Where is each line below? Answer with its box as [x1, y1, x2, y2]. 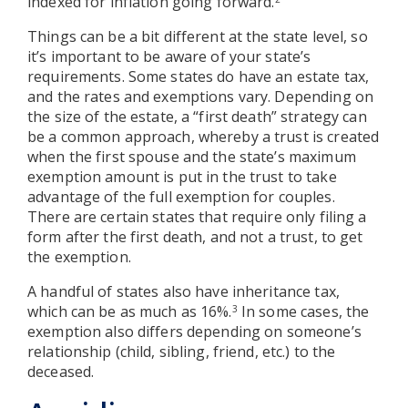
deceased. [27, 361, 95, 382]
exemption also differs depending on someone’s [27, 321, 362, 342]
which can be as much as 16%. [27, 301, 232, 321]
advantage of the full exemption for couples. [27, 186, 335, 207]
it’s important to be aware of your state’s [27, 46, 311, 66]
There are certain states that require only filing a [27, 206, 367, 227]
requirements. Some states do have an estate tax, [27, 66, 370, 87]
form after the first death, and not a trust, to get [27, 226, 363, 247]
